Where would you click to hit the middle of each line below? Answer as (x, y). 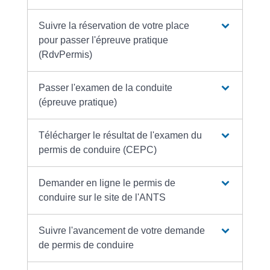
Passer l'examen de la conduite (106, 87)
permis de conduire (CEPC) (98, 149)
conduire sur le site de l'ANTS (102, 197)
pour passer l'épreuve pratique (104, 40)
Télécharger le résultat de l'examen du (121, 135)
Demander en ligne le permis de (107, 183)
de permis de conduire (86, 245)
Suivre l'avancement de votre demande (122, 230)
